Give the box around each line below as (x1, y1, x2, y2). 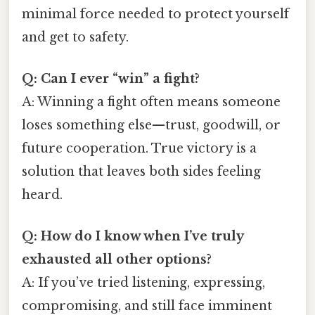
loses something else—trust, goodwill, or (22, 117, 281, 134)
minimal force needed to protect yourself (22, 6, 289, 22)
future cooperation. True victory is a (22, 141, 257, 157)
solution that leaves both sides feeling (22, 164, 261, 180)
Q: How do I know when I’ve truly (22, 229, 243, 245)
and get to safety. (22, 29, 129, 45)
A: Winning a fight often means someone (22, 94, 281, 110)
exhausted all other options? (22, 252, 212, 268)
